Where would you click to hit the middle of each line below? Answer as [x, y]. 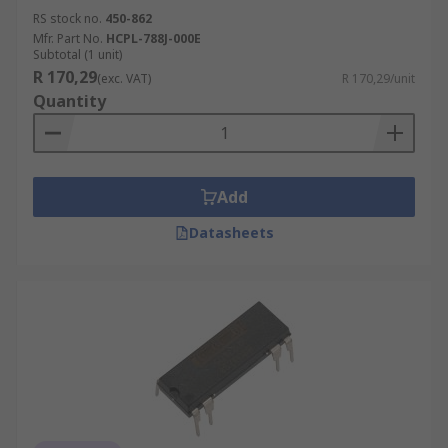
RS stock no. [67, 18]
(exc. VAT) [124, 78]
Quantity [69, 101]
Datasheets [231, 232]
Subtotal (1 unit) [77, 54]
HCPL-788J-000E [153, 38]
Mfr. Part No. [68, 38]
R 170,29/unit [378, 78]
